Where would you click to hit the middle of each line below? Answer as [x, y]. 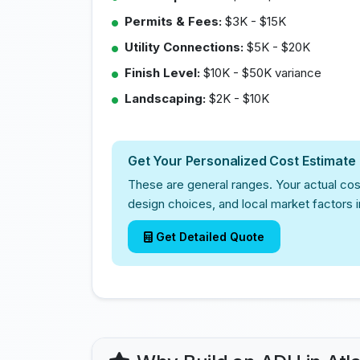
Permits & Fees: [173, 21]
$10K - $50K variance [261, 73]
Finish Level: [162, 73]
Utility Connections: [184, 47]
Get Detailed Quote [210, 237]
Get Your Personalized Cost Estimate [242, 161]
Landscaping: [165, 98]
